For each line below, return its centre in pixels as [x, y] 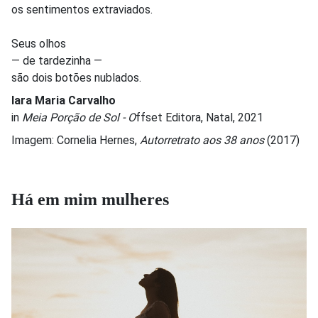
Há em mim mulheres [90, 199]
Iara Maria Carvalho [64, 100]
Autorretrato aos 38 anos [202, 140]
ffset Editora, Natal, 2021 [199, 117]
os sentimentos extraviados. [82, 9]
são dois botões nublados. [76, 77]
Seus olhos [39, 43]
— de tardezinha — [57, 60]
